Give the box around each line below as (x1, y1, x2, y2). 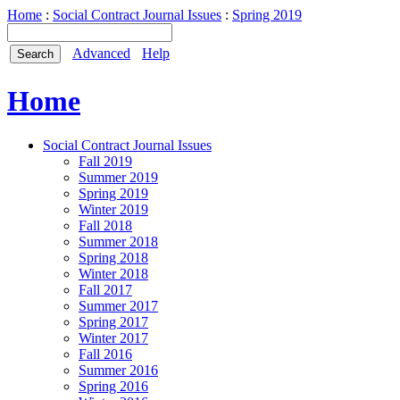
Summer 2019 (79, 169, 158, 185)
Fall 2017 (79, 281, 132, 297)
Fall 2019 (79, 153, 132, 169)
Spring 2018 (79, 249, 148, 265)
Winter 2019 (79, 201, 148, 217)
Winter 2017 (79, 329, 148, 346)
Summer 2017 (79, 297, 158, 313)
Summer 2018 (79, 233, 158, 249)
